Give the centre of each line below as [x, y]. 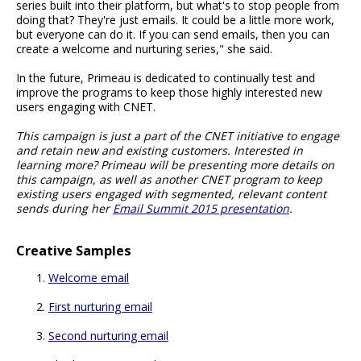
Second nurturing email [108, 336]
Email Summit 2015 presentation [201, 208]
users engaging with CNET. [86, 106]
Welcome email [89, 278]
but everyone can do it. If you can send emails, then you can [173, 34]
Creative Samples [74, 251]
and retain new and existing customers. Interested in [160, 150]
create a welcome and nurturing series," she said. [144, 48]
